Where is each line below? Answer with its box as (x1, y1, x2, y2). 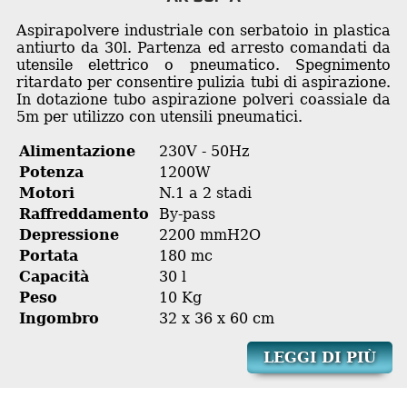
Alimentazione (18, 142, 135, 160)
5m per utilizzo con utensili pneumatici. (15, 107, 303, 125)
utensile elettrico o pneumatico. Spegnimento (15, 55, 392, 74)
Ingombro (18, 309, 99, 327)
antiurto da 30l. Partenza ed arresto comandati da (15, 38, 392, 56)
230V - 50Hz (158, 142, 249, 160)
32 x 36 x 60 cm (158, 309, 274, 327)
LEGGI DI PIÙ (263, 348, 376, 366)
